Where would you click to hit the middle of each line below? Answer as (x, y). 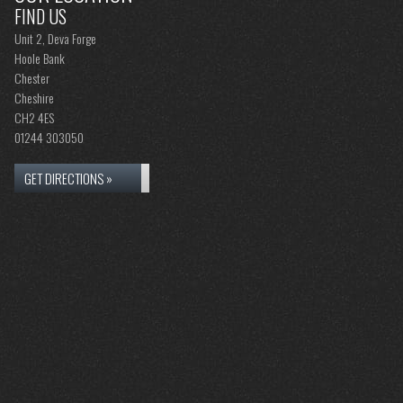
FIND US (40, 16)
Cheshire (34, 98)
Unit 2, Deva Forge (55, 38)
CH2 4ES (34, 117)
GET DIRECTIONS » (68, 178)
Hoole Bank (40, 58)
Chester (32, 78)
